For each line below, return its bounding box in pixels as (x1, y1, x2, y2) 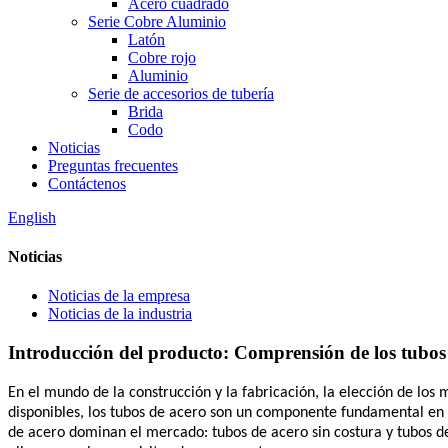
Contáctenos (48, 174, 126, 192)
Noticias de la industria (48, 305, 192, 323)
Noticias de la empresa (48, 287, 190, 305)
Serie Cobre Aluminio (88, 12, 226, 30)
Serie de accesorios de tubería (88, 84, 274, 102)
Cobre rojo (128, 48, 196, 66)
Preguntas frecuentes (48, 156, 178, 174)
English (8, 208, 56, 226)
